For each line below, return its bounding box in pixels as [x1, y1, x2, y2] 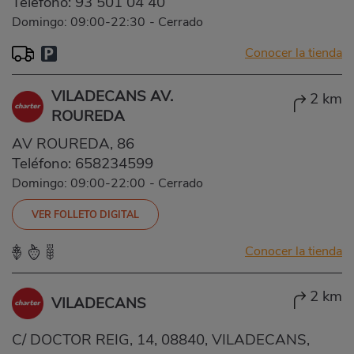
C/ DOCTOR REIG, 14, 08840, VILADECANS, [12, 329, 310, 350]
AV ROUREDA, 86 [12, 133, 134, 154]
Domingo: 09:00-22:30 [12, 13, 145, 31]
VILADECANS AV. [51, 85, 173, 107]
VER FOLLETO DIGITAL [32, 207, 139, 221]
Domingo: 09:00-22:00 [12, 174, 145, 192]
